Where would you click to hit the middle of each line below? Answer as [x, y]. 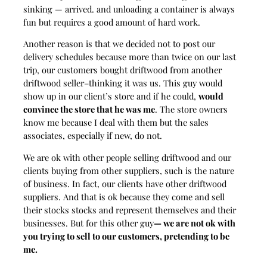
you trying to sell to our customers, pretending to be [126, 236]
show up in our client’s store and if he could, [111, 96]
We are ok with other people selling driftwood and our [127, 157]
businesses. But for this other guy [88, 223]
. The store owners [191, 109]
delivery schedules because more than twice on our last [129, 57]
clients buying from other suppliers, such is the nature [128, 170]
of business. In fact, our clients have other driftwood [125, 183]
